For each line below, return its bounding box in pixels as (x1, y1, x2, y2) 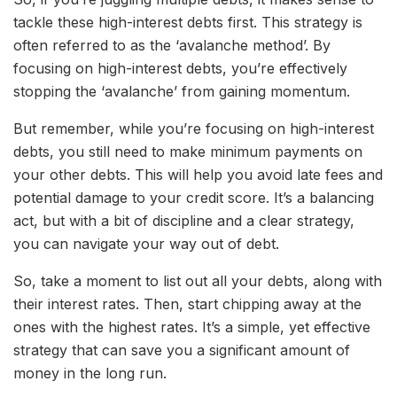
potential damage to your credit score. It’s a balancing (13, 189, 374, 207)
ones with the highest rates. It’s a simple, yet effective (13, 318, 370, 337)
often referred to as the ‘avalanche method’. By (13, 36, 331, 55)
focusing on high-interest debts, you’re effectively (13, 59, 347, 78)
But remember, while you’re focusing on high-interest (13, 120, 374, 138)
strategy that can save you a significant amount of (13, 341, 350, 360)
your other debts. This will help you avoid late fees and (13, 166, 383, 184)
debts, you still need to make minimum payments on (13, 143, 362, 161)
